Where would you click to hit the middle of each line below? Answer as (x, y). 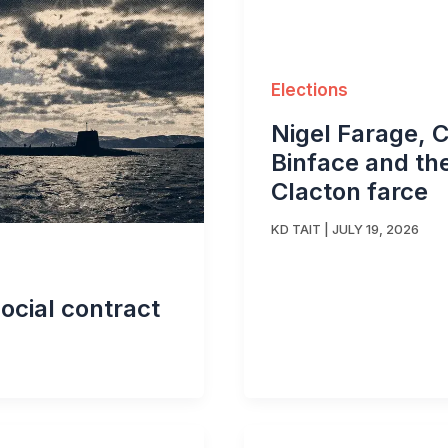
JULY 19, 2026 (375, 229)
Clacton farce (349, 191)
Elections (309, 90)
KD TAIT (296, 229)
